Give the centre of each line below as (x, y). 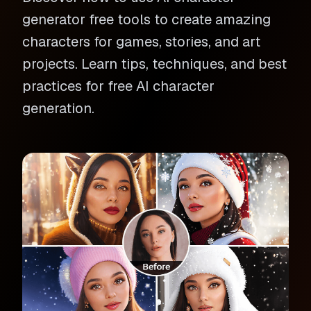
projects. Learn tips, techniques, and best (154, 64)
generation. (58, 108)
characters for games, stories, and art (141, 42)
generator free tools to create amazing (146, 19)
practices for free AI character (118, 86)
